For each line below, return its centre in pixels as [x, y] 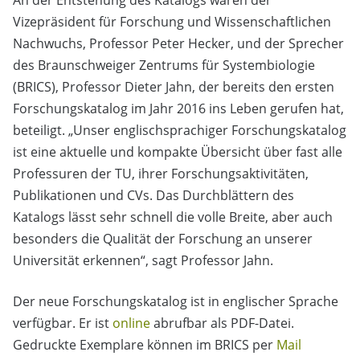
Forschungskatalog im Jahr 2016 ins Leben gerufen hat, [178, 109]
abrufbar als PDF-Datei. [222, 323]
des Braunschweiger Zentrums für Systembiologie [164, 65]
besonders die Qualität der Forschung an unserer [163, 239]
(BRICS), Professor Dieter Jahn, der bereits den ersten [174, 87]
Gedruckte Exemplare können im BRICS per [145, 345]
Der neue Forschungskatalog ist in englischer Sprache [176, 302]
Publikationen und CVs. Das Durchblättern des [153, 196]
